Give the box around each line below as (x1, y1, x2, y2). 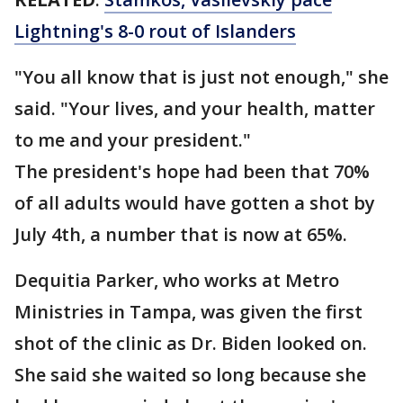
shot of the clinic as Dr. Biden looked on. (14, 331, 367, 355)
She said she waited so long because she (14, 363, 366, 387)
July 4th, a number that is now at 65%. (14, 222, 347, 246)
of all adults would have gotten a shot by (14, 191, 375, 215)
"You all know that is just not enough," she (14, 65, 389, 89)
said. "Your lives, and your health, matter (14, 96, 375, 121)
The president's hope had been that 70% (14, 159, 370, 184)
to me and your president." (14, 128, 251, 152)
